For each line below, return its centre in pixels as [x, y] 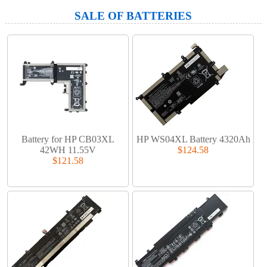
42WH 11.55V [68, 150]
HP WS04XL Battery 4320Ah [193, 139]
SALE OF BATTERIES [133, 15]
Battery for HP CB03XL [68, 139]
